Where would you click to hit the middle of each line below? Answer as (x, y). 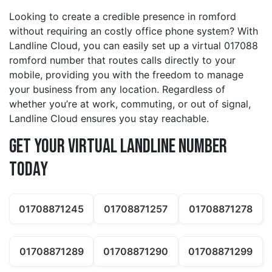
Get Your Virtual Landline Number (118, 147)
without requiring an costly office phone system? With (134, 31)
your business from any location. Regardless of (117, 90)
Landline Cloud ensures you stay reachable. (109, 119)
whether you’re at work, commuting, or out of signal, (130, 104)
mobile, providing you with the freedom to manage (126, 75)
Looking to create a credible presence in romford (123, 17)
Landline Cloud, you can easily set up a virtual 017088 (134, 46)
